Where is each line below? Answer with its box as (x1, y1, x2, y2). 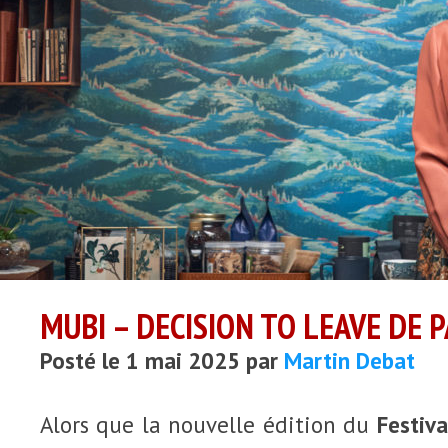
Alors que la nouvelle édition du (40, 410, 377, 439)
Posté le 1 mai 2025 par (40, 346, 284, 375)
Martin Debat (284, 346, 415, 375)
